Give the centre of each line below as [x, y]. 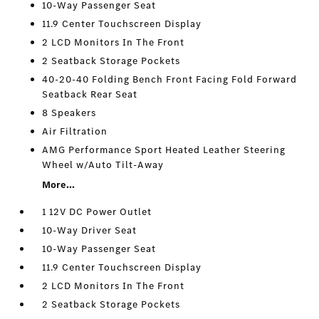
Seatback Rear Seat [90, 94]
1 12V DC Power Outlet [97, 212]
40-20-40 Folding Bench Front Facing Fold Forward [170, 79]
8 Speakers [69, 113]
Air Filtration [75, 131]
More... [59, 185]
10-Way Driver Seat [90, 230]
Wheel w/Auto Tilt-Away [103, 165]
